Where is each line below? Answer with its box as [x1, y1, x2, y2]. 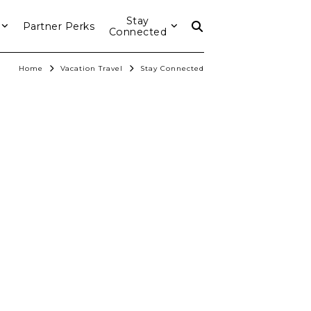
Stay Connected [140, 63, 204, 73]
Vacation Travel [60, 63, 123, 73]
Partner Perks [22, 19, 95, 33]
